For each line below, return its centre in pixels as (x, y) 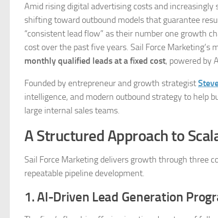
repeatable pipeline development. (84, 173)
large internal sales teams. (72, 110)
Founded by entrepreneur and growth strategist (111, 83)
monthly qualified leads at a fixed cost (95, 61)
